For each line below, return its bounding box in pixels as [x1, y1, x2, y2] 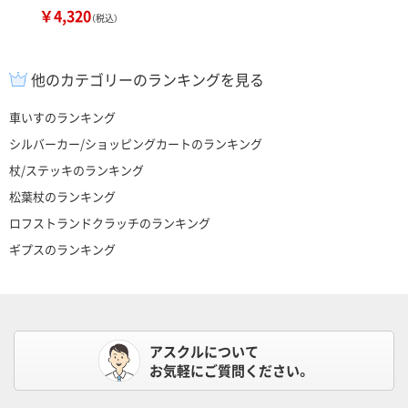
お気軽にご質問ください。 [148, 361, 311, 380]
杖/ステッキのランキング [9, 161, 144, 178]
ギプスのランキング [9, 240, 116, 258]
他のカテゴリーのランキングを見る [31, 68, 264, 90]
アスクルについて [148, 342, 259, 361]
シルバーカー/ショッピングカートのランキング [9, 135, 262, 152]
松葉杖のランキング [9, 188, 116, 205]
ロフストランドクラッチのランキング [9, 214, 210, 231]
